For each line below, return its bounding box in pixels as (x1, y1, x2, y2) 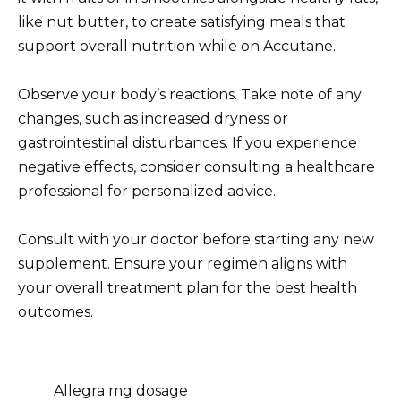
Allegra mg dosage (54, 381, 188, 399)
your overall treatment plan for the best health (18, 278, 357, 296)
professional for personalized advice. (18, 182, 276, 200)
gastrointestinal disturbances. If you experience (18, 133, 357, 151)
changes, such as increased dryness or (18, 109, 288, 127)
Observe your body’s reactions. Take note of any (18, 85, 362, 103)
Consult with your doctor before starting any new (18, 230, 374, 248)
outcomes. (18, 303, 93, 320)
